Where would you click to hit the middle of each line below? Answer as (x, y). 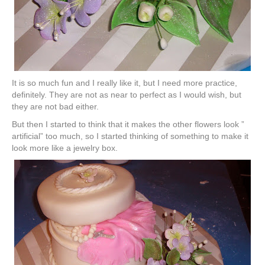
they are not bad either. (55, 107)
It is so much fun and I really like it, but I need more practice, (125, 83)
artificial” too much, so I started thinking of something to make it (130, 136)
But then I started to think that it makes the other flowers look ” (128, 125)
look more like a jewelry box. (65, 148)
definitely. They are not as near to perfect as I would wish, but (127, 95)
